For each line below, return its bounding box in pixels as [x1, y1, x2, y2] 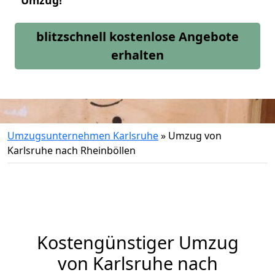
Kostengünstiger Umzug [36, 230, 239, 254]
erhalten [111, 47, 164, 63]
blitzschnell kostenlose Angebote [36, 28, 239, 45]
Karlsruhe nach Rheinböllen [7, 144, 136, 157]
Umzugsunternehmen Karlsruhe [7, 129, 158, 142]
